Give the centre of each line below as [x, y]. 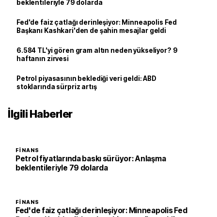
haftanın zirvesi [43, 59]
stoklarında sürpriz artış [57, 87]
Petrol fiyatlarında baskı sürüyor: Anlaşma [91, 159]
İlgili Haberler [40, 114]
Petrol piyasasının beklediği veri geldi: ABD [87, 78]
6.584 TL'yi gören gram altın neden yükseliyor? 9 [97, 50]
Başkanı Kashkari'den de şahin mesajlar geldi [92, 31]
